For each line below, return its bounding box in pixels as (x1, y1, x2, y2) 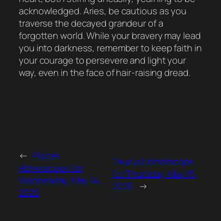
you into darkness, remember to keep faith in (19, 41, 202, 55)
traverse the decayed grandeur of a (19, 17, 163, 30)
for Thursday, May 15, (112, 167, 198, 181)
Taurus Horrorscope (112, 155, 194, 168)
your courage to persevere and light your (19, 54, 186, 67)
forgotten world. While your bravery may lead (19, 29, 201, 42)
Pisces (33, 148, 61, 162)
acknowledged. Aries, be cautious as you (19, 4, 187, 18)
